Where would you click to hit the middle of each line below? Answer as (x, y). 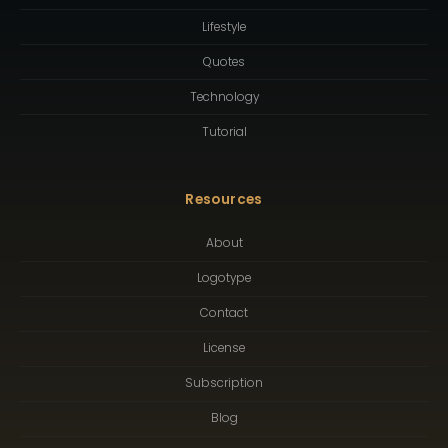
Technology (224, 96)
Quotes (224, 61)
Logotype (224, 278)
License (224, 348)
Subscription (224, 383)
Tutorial (224, 131)
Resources (224, 199)
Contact (224, 313)
